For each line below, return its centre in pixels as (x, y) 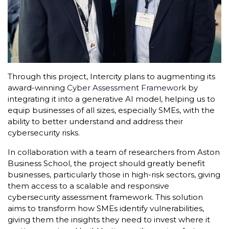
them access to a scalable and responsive (88, 186)
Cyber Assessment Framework (127, 87)
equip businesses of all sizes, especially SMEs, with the (111, 110)
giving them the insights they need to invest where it (109, 219)
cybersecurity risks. (44, 132)
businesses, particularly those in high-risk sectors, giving (114, 174)
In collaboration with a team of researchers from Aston (114, 152)
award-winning (37, 87)
